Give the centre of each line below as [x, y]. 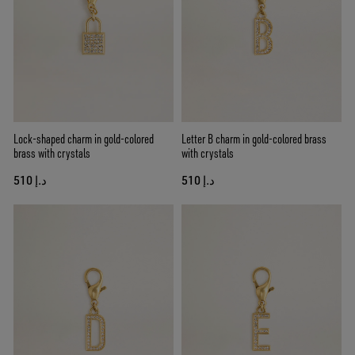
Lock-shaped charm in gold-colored [84, 139]
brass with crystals [52, 153]
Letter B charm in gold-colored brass [254, 139]
